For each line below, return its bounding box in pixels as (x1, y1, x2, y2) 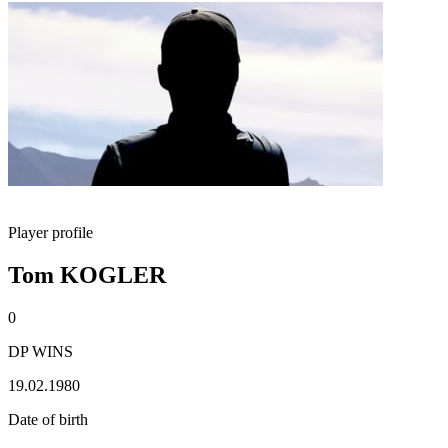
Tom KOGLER (8, 261, 166, 288)
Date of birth (8, 410, 88, 428)
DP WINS (8, 342, 73, 360)
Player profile (8, 224, 93, 241)
